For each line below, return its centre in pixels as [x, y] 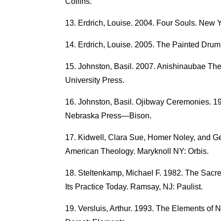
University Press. [94, 80]
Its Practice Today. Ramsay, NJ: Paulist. [134, 186]
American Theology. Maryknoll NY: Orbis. [137, 151]
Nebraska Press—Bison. [108, 115]
